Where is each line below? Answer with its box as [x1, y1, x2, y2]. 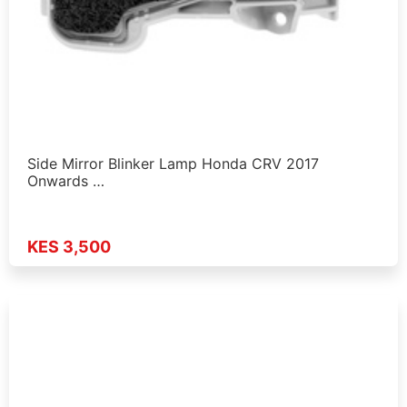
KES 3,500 [27, 236, 111, 256]
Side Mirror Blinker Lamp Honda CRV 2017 [27, 154, 319, 174]
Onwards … [27, 172, 104, 191]
